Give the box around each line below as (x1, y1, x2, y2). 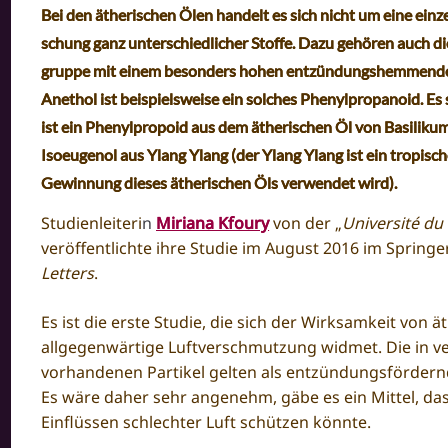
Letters (41, 261, 95, 284)
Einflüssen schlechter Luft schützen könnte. (41, 410, 372, 433)
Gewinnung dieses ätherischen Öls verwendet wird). (41, 172, 398, 192)
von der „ (273, 211, 343, 234)
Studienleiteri (41, 211, 143, 234)
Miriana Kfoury (156, 211, 270, 234)
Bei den (41, 4, 96, 24)
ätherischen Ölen (95, 4, 217, 24)
